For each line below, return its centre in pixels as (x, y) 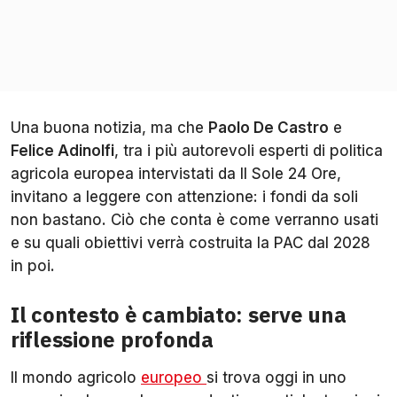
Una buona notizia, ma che (109, 128)
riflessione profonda (112, 340)
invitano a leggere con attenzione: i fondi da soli (184, 197)
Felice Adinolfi (62, 151)
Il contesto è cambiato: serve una (179, 315)
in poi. (33, 266)
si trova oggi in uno (276, 378)
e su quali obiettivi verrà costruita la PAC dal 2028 (191, 243)
